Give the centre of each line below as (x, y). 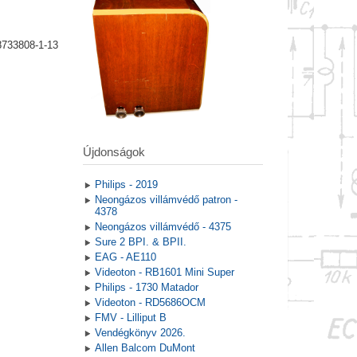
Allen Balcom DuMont (145, 348)
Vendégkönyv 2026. (140, 333)
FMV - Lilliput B (130, 318)
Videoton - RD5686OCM (150, 303)
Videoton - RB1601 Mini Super (164, 273)
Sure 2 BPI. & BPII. (140, 242)
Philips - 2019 (126, 185)
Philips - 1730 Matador (146, 288)
